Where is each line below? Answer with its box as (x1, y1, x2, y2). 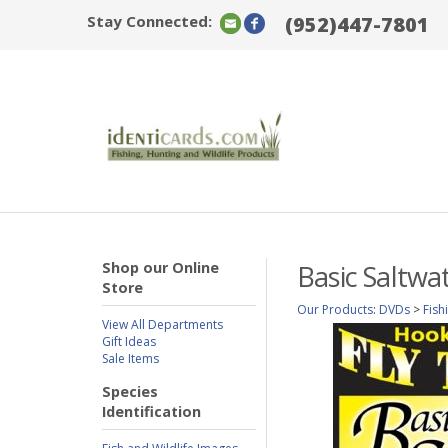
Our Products (297, 301, 373, 318)
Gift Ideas (102, 333, 156, 350)
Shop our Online (102, 258, 219, 277)
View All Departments (102, 316, 223, 333)
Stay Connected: (87, 11, 212, 31)
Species (102, 382, 158, 401)
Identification (102, 402, 201, 421)
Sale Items (102, 350, 159, 367)
